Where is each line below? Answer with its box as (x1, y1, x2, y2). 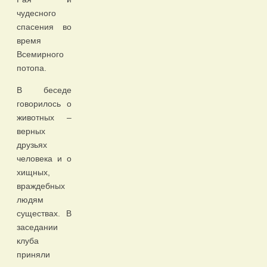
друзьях (17, 140, 47, 150)
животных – (17, 113, 72, 123)
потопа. (17, 63, 46, 73)
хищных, (17, 167, 50, 178)
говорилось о (17, 99, 72, 109)
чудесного (17, 8, 56, 18)
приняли (17, 250, 50, 260)
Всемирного (17, 49, 64, 60)
